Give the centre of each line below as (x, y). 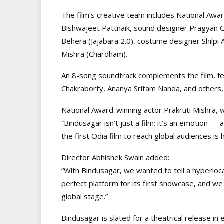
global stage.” (85, 196)
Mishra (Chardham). (94, 54)
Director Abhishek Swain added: (115, 157)
